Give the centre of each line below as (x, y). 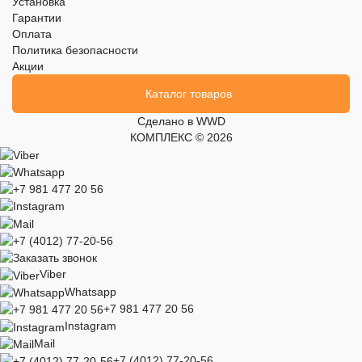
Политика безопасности (75, 51)
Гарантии (37, 18)
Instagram (90, 326)
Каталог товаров (189, 94)
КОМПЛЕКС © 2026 (181, 138)
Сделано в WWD (181, 122)
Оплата (32, 34)
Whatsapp (90, 291)
